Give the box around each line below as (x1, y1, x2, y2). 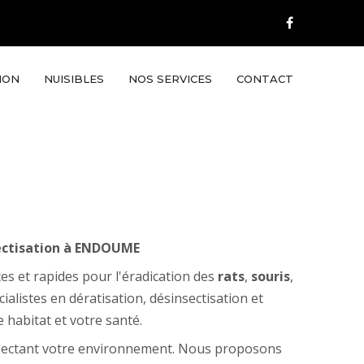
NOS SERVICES (128, 72, 212, 85)
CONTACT (236, 72, 293, 85)
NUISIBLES (44, 72, 104, 85)
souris (250, 267, 290, 285)
